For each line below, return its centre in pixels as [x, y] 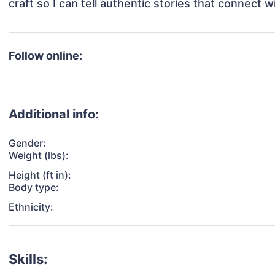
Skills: [29, 259]
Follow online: [46, 56]
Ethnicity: [31, 207]
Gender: [28, 143]
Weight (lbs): [39, 156]
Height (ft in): [40, 175]
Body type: [34, 188]
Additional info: [54, 114]
